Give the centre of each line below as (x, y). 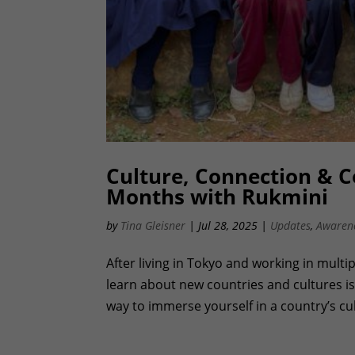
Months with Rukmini (218, 196)
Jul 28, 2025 (228, 225)
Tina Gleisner (153, 225)
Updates (291, 225)
